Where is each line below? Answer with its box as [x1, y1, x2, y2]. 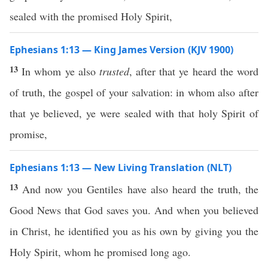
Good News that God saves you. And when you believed [10, 203, 258, 217]
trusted [99, 64, 129, 78]
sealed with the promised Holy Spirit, [10, 9, 172, 23]
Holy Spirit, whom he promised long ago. [10, 245, 191, 259]
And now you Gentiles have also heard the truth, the [22, 182, 259, 196]
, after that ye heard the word [129, 64, 259, 78]
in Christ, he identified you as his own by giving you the [10, 224, 258, 238]
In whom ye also [22, 64, 99, 78]
